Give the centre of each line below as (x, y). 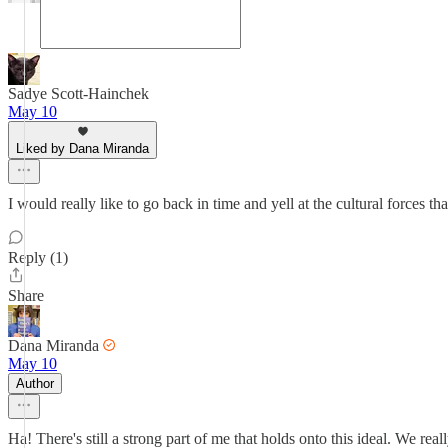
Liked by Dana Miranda (82, 148)
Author (35, 383)
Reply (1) (38, 257)
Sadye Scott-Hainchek (78, 93)
